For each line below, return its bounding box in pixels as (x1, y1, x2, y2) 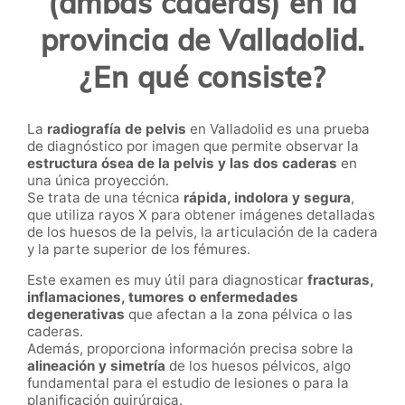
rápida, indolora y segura (184, 188, 351, 206)
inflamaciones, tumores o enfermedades (27, 288, 298, 306)
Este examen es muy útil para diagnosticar (27, 271, 307, 289)
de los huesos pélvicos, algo (165, 357, 351, 375)
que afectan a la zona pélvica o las (125, 306, 353, 324)
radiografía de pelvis (47, 119, 186, 137)
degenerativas (27, 306, 125, 324)
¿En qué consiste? (79, 59, 326, 96)
